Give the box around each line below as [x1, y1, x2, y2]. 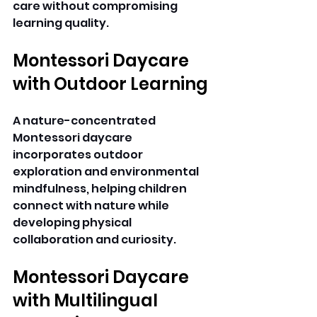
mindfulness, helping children [13, 180, 189, 197]
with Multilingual [13, 289, 161, 313]
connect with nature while [13, 197, 171, 214]
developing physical [13, 214, 134, 231]
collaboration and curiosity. [13, 231, 178, 248]
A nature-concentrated [13, 113, 158, 129]
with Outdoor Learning [13, 72, 208, 96]
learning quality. [13, 15, 111, 32]
